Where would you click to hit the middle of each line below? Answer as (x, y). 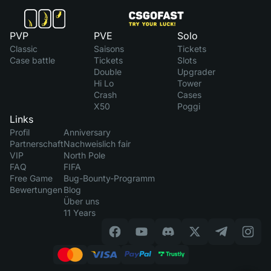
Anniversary (87, 132)
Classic (24, 49)
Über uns (81, 201)
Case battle (32, 60)
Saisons (109, 49)
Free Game (31, 178)
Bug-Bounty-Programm (109, 178)
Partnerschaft (37, 144)
